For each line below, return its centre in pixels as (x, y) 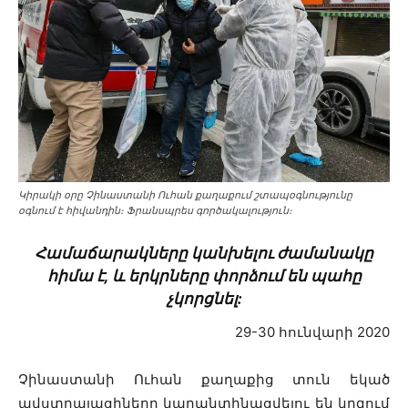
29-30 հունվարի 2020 (312, 331)
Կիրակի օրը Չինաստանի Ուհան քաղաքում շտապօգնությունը (185, 194)
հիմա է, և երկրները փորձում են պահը (204, 275)
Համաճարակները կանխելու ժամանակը (204, 253)
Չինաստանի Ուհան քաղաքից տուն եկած (204, 379)
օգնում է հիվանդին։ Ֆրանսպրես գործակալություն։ (155, 210)
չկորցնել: (204, 298)
